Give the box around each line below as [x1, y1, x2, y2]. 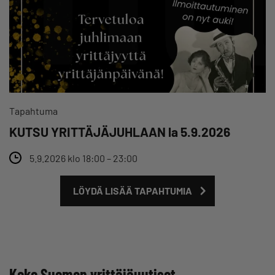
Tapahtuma [9, 104, 58, 117]
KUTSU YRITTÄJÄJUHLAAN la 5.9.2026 [9, 123, 230, 139]
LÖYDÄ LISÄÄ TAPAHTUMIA [72, 184, 192, 196]
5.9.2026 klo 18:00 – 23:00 [29, 152, 137, 164]
